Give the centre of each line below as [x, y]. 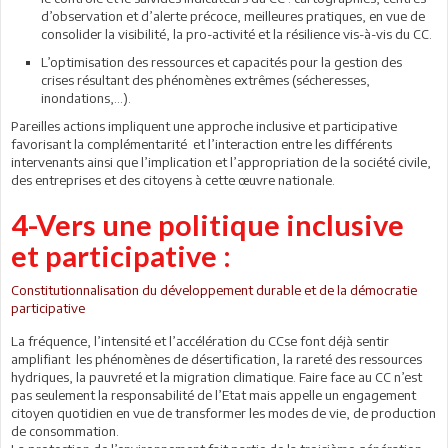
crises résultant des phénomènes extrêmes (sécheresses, [205, 79]
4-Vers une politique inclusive [207, 224]
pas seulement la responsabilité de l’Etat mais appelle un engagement [213, 394]
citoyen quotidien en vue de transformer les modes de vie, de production [223, 412]
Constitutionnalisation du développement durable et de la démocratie [214, 289]
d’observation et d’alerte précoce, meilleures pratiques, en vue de [233, 15]
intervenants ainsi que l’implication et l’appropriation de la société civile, [221, 161]
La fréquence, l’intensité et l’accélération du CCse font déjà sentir [200, 340]
